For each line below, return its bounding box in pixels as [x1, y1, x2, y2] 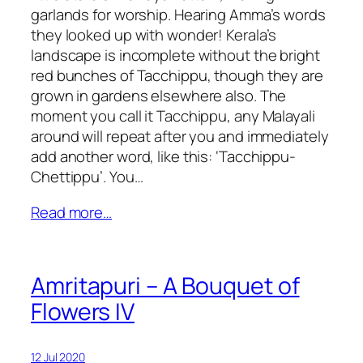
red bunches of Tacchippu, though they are [31, 64, 323, 86]
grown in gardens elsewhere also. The [31, 84, 287, 106]
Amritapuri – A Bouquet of [31, 270, 300, 302]
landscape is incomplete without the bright [31, 44, 320, 66]
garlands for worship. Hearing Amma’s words [31, 3, 326, 25]
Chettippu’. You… [31, 165, 143, 187]
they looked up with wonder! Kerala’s [31, 23, 277, 45]
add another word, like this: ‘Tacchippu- [31, 145, 296, 167]
